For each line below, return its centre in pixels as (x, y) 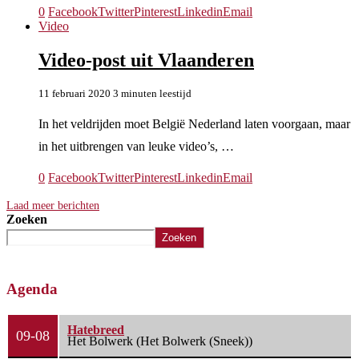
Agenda (32, 289)
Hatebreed (96, 329)
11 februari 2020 (75, 94)
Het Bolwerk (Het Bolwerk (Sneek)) (160, 341)
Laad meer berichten (53, 206)
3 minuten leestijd (152, 94)
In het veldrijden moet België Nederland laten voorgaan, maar (194, 124)
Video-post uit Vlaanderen (146, 61)
